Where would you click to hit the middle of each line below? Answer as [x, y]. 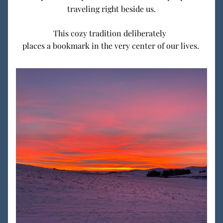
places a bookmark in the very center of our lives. [111, 46]
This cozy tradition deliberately [111, 33]
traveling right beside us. [111, 9]
